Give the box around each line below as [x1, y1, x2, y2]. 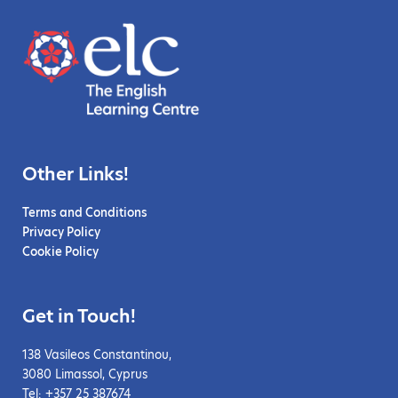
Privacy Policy [22, 223, 100, 240]
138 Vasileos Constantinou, [22, 346, 171, 362]
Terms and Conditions [22, 203, 147, 220]
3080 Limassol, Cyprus [22, 365, 147, 382]
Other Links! [22, 161, 129, 187]
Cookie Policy [22, 243, 99, 259]
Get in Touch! [22, 303, 136, 329]
